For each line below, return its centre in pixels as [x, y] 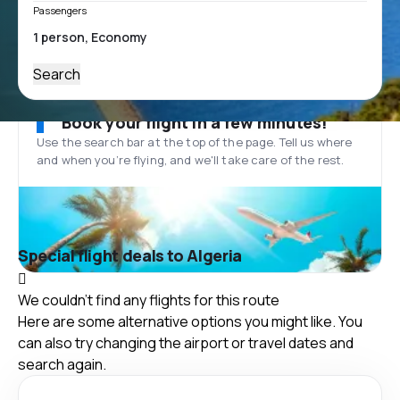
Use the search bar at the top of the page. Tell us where [195, 142]
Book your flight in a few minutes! [195, 122]
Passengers [60, 10]
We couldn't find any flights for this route [149, 300]
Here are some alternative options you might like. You [190, 321]
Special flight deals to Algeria [130, 255]
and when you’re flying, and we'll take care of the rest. [191, 160]
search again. [62, 364]
